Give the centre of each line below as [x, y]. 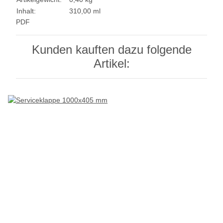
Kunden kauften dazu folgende [111, 49]
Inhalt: [26, 11]
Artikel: [111, 63]
